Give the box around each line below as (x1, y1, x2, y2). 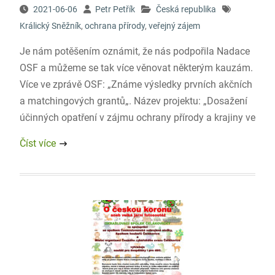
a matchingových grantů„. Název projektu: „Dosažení (19, 95, 247, 107)
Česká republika (155, 4, 216, 14)
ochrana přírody (84, 21, 145, 31)
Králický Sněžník (19, 21, 81, 31)
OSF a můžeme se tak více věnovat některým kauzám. (19, 62, 253, 74)
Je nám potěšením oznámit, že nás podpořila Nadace (19, 45, 250, 57)
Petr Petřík (95, 4, 135, 14)
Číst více (19, 137, 56, 149)
